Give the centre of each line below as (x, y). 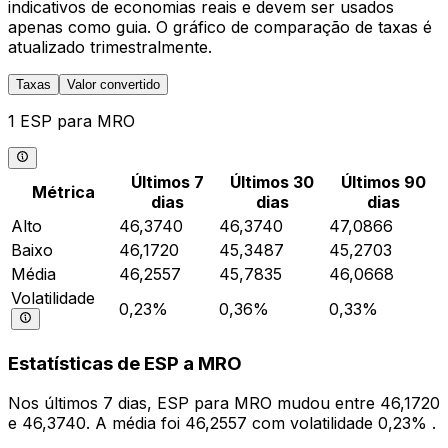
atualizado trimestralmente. (110, 46)
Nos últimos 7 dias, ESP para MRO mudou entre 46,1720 (224, 403)
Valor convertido (113, 84)
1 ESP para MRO (71, 120)
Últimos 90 (383, 181)
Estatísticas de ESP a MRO (125, 363)
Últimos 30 (272, 181)
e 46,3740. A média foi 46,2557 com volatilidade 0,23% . (222, 423)
